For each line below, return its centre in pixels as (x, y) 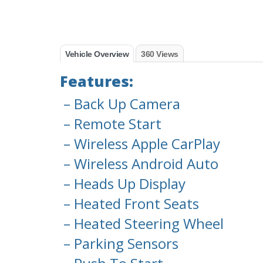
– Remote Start (111, 124)
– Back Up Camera (120, 104)
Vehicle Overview (97, 54)
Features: (97, 81)
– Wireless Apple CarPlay (140, 144)
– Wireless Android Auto (139, 164)
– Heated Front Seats (129, 204)
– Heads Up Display (123, 184)
